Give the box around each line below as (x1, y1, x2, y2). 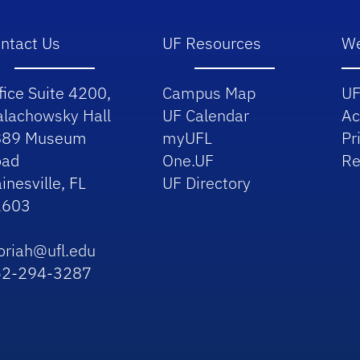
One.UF (162, 149, 214, 172)
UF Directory (162, 172, 251, 194)
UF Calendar (162, 104, 249, 127)
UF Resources (162, 32, 261, 55)
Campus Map (162, 82, 256, 104)
